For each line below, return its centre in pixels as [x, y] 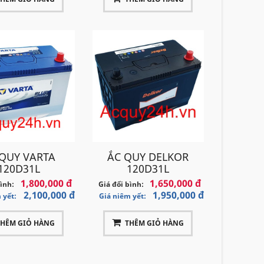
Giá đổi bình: [121, 184]
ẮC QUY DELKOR [148, 156]
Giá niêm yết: [122, 196]
